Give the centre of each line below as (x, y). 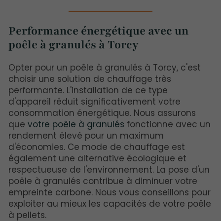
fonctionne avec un (167, 125)
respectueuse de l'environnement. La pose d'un (109, 170)
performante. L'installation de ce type (88, 91)
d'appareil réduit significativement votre (94, 102)
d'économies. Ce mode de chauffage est (97, 147)
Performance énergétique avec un (98, 31)
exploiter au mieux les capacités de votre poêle (110, 204)
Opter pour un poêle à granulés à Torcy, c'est (105, 68)
